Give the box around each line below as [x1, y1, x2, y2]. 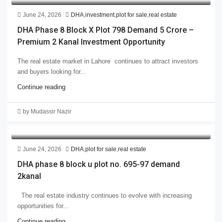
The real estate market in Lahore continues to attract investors [17, 57, 198, 65]
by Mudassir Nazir [23, 108, 71, 115]
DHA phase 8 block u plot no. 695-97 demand [17, 159, 180, 169]
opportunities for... [17, 202, 69, 210]
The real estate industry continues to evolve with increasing [17, 191, 192, 199]
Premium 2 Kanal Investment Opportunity [17, 37, 165, 47]
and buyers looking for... [17, 67, 86, 75]
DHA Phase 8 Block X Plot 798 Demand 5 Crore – [17, 25, 194, 35]
